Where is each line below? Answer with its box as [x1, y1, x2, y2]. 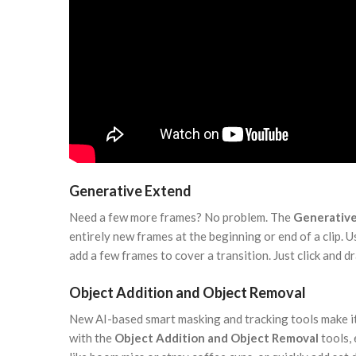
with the [69, 331, 114, 346]
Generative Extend [69, 182, 192, 200]
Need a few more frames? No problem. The [69, 210, 293, 225]
